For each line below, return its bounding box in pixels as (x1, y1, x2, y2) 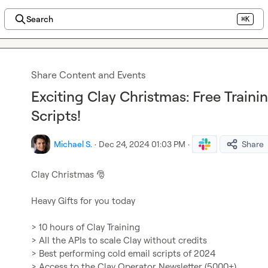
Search (26, 14, 53, 24)
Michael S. (54, 139, 92, 149)
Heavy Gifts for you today (31, 195, 135, 206)
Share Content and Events (31, 69, 145, 81)
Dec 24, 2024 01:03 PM (99, 139, 185, 149)
